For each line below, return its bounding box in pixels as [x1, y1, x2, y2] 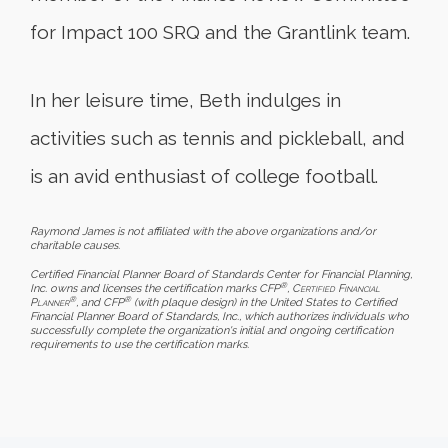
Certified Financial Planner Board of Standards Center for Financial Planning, [30, 267, 412, 281]
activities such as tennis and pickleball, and [30, 126, 405, 149]
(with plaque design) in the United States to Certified [131, 295, 397, 309]
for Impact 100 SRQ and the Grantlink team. [30, 20, 410, 43]
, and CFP [76, 295, 124, 309]
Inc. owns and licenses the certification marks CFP [30, 281, 280, 295]
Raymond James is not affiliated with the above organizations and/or [30, 224, 376, 238]
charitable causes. [30, 238, 120, 252]
